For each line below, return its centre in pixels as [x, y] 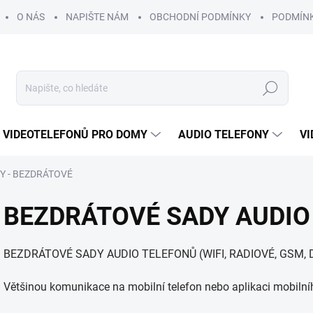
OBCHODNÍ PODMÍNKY [200, 17]
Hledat [270, 88]
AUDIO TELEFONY [224, 134]
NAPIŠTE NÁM [97, 17]
